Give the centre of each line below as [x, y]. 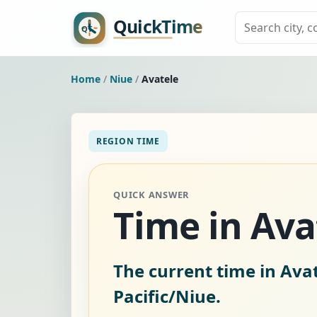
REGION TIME [128, 141]
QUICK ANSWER [151, 194]
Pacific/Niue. [167, 296]
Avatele [160, 79]
